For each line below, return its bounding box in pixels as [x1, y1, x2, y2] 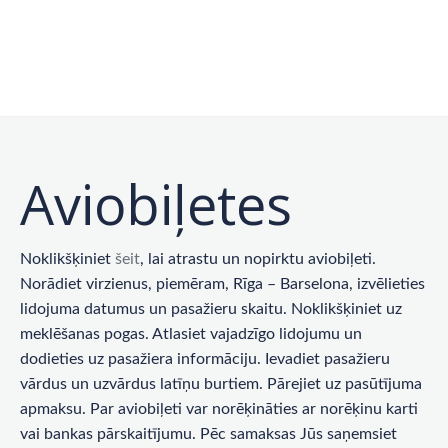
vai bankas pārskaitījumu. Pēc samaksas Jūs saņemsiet [20, 425, 397, 442]
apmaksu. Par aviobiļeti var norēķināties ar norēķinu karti [20, 400, 418, 417]
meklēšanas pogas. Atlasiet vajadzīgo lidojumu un [20, 325, 362, 342]
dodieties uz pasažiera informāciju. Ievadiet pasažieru [20, 350, 390, 367]
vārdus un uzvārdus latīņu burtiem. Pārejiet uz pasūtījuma [20, 375, 422, 392]
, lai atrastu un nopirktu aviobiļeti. [140, 250, 376, 267]
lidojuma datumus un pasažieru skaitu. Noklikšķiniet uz [20, 300, 402, 317]
